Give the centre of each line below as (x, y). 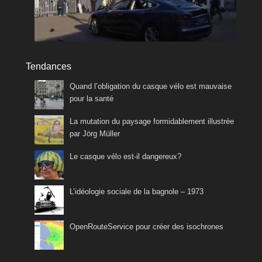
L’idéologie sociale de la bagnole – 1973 (137, 191)
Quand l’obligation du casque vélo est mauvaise (151, 86)
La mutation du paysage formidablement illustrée (152, 121)
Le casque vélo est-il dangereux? (125, 156)
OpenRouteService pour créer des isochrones (146, 226)
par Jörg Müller (95, 133)
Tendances (49, 66)
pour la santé (92, 98)
